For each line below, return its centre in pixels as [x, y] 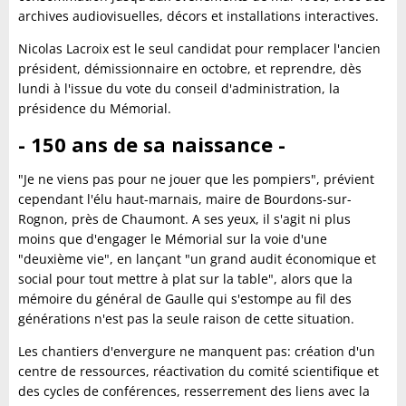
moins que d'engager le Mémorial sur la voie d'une [173, 239]
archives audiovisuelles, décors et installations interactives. [198, 16]
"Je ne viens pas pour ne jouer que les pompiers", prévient [196, 179]
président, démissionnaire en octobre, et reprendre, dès [190, 68]
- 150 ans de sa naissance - [152, 144]
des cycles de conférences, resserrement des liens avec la [194, 391]
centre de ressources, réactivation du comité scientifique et [198, 371]
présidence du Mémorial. [95, 108]
